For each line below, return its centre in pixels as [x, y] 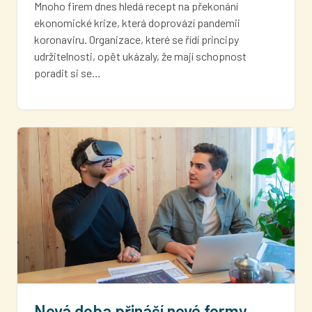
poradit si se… [68, 72]
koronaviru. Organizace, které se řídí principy [136, 39]
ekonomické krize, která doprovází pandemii [137, 22]
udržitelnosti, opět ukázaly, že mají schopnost [140, 56]
